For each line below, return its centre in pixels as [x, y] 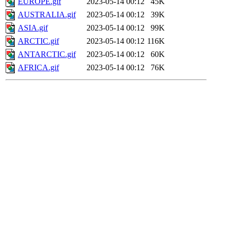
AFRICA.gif [38, 68]
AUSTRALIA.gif [47, 15]
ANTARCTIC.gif [47, 54]
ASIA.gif [33, 28]
